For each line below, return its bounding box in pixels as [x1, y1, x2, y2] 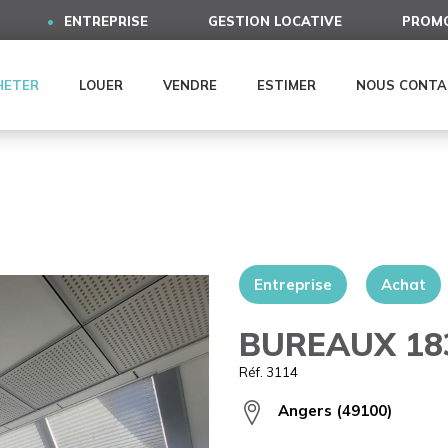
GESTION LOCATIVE [208, 12, 342, 29]
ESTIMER [257, 77, 316, 93]
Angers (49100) [274, 400, 392, 420]
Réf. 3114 [239, 363, 298, 380]
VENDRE [163, 77, 217, 93]
